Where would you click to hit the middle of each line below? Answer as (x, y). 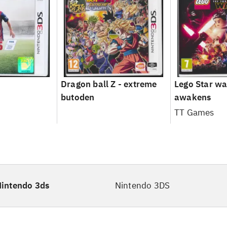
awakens (193, 97)
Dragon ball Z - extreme (109, 84)
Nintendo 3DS (142, 185)
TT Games (194, 112)
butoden (78, 97)
